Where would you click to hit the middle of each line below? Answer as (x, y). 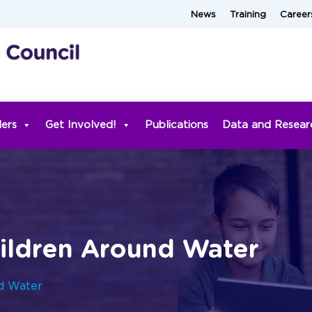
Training (248, 15)
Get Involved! (81, 125)
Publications (177, 125)
